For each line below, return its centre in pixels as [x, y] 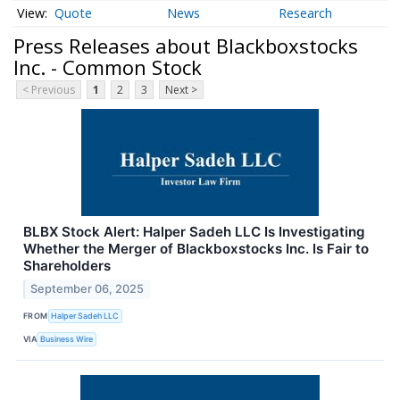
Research [306, 13]
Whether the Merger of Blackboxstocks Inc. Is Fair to [196, 249]
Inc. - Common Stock [108, 67]
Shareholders [67, 266]
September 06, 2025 [87, 289]
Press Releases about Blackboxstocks [186, 45]
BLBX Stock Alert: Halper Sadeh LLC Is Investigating [194, 232]
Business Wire [67, 338]
